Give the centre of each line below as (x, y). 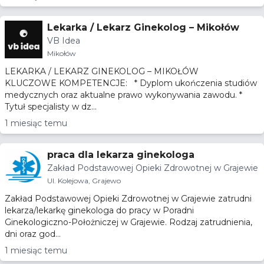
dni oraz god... (33, 234)
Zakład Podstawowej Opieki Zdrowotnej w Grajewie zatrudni (128, 199)
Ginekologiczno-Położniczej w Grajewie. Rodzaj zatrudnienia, (128, 222)
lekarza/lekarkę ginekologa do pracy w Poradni (99, 210)
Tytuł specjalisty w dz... (51, 107)
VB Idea (64, 41)
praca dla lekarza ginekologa (121, 155)
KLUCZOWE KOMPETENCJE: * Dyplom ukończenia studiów (67, 83)
